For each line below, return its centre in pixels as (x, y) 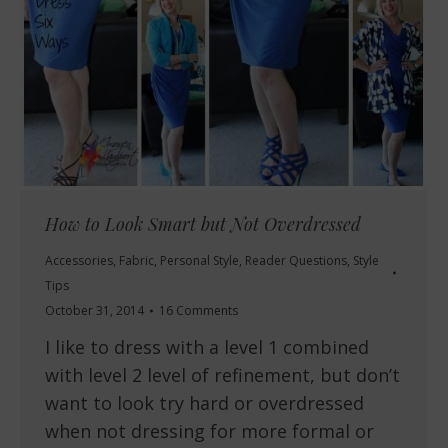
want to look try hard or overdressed (204, 403)
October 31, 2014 (94, 311)
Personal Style (199, 261)
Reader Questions (296, 261)
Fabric (136, 261)
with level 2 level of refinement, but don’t (222, 375)
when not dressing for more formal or (209, 431)
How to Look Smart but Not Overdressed (203, 224)
